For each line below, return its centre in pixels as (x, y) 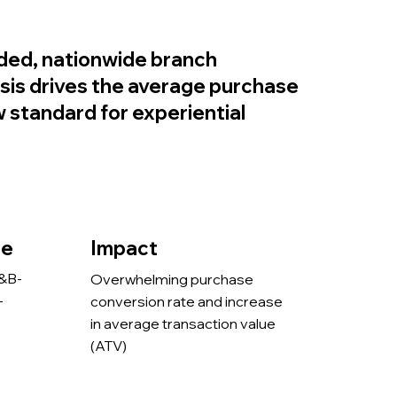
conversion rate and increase (187, 302)
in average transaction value (183, 324)
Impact (125, 249)
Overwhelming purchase (172, 280)
